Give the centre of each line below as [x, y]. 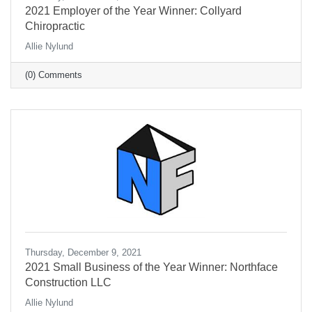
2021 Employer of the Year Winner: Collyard [133, 11]
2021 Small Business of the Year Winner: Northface [151, 267]
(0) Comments [54, 75]
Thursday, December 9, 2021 [83, 253]
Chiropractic [55, 26]
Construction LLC [68, 283]
